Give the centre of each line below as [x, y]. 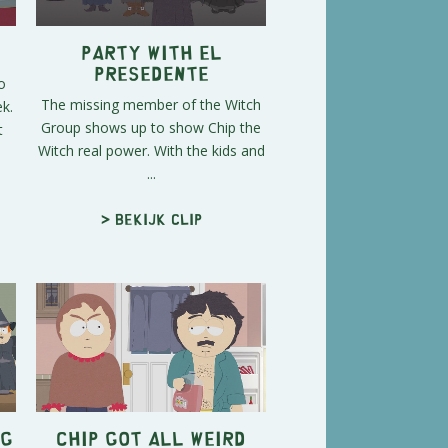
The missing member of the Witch [151, 104]
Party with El [151, 51]
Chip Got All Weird [151, 437]
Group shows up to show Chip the [151, 127]
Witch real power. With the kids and [151, 150]
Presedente [151, 72]
